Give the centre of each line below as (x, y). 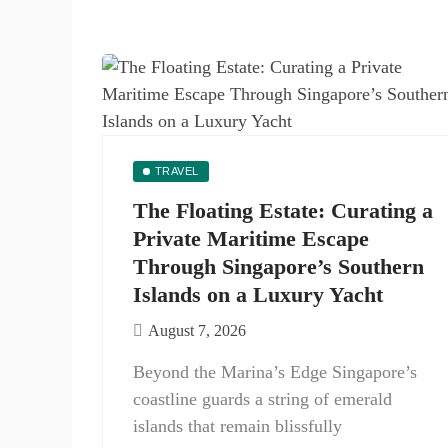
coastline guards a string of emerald (262, 399)
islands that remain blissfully (237, 426)
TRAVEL (176, 171)
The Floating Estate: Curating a (283, 210)
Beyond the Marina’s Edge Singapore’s (275, 372)
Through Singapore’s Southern (278, 266)
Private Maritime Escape (251, 238)
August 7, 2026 (197, 330)
